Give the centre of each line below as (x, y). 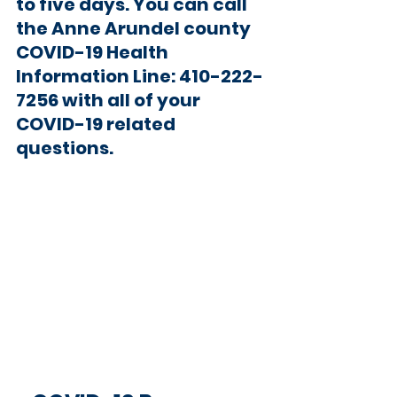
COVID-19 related (97, 124)
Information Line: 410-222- (140, 76)
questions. (65, 148)
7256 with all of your (110, 100)
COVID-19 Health (94, 52)
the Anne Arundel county (135, 28)
